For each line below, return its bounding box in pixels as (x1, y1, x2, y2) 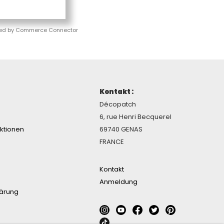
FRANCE (99, 137, 124, 147)
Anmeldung (99, 177, 137, 187)
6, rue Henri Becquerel (99, 112, 171, 122)
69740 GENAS (99, 124, 142, 134)
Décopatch (99, 99, 136, 109)
